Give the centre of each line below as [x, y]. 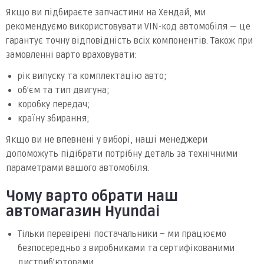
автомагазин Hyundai [83, 212]
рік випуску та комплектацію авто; [92, 76]
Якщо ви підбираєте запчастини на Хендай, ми [106, 12]
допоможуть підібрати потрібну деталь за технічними [122, 154]
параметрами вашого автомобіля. [77, 168]
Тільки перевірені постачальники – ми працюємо [122, 234]
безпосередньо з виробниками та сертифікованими [126, 248]
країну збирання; [54, 118]
